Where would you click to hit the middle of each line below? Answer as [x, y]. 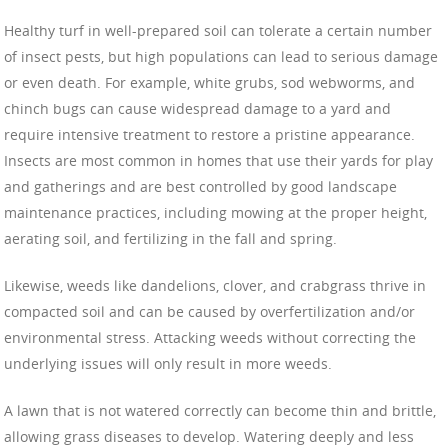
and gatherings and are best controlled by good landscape [200, 187]
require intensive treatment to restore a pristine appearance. [209, 135]
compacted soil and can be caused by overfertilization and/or [209, 312]
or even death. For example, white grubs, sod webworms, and [209, 83]
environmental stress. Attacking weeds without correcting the [210, 338]
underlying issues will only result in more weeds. [168, 364]
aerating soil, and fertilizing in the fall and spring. [170, 239]
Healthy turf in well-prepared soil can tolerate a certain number [218, 31]
